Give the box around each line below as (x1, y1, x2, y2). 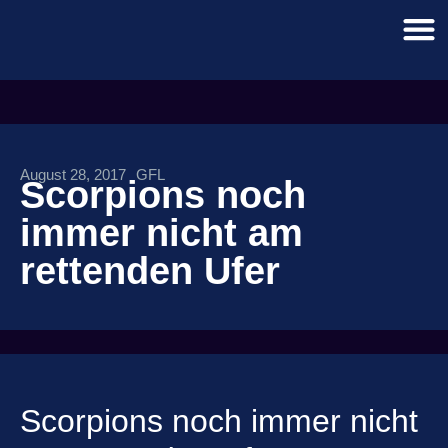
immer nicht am (20, 212, 303, 254)
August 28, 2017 (20, 166, 126, 183)
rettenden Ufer (20, 250, 280, 292)
